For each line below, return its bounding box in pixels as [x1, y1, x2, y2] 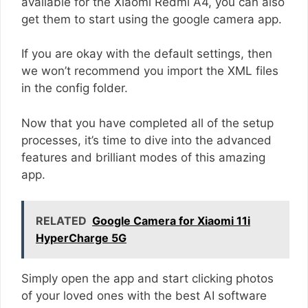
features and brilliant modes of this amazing [21, 150, 265, 164]
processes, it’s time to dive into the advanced [21, 133, 272, 147]
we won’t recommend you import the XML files [21, 64, 278, 78]
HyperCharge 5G [36, 231, 126, 245]
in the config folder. [21, 81, 131, 96]
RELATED [36, 214, 87, 228]
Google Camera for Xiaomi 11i [92, 214, 250, 228]
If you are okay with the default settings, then [21, 47, 272, 61]
